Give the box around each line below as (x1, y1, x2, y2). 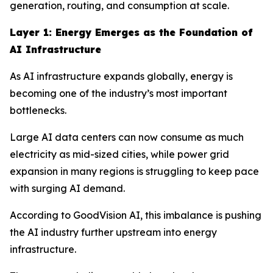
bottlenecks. (10, 104, 66, 116)
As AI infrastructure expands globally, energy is (10, 69, 233, 82)
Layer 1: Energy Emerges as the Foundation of (10, 26, 253, 38)
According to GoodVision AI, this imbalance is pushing (10, 208, 261, 221)
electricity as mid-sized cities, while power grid (10, 147, 229, 160)
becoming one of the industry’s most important (10, 87, 227, 99)
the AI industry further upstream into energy (10, 225, 217, 238)
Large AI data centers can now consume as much (10, 130, 244, 143)
